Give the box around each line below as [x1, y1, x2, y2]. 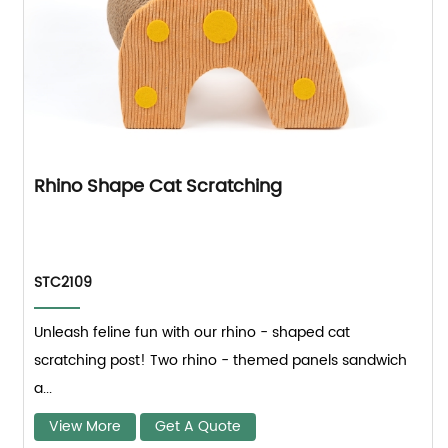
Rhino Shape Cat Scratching [34, 172, 283, 202]
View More [49, 415, 122, 439]
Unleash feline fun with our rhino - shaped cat [34, 321, 351, 345]
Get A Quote [155, 415, 242, 439]
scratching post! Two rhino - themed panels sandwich [34, 349, 408, 373]
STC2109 [34, 271, 93, 295]
